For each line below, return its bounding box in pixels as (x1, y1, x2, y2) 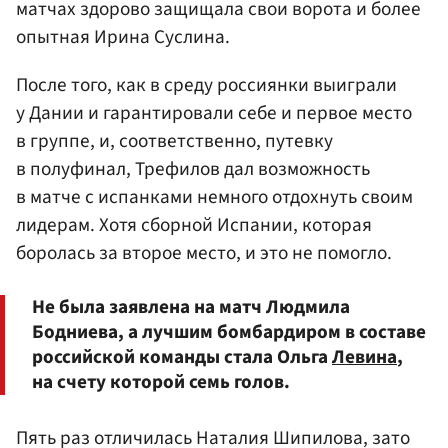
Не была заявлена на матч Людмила (32, 293, 350, 322)
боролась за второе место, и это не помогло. (16, 238, 392, 267)
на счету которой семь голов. (32, 368, 290, 397)
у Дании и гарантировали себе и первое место (16, 98, 412, 127)
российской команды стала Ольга (32, 343, 332, 372)
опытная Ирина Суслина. (16, 23, 230, 52)
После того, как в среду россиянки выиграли (16, 70, 397, 99)
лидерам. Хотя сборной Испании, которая (16, 210, 372, 239)
